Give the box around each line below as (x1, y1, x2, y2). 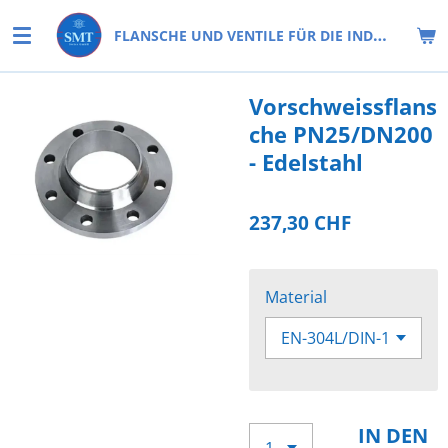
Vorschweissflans (249, 91, 437, 122)
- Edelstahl (249, 147, 363, 178)
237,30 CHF (249, 210, 351, 236)
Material (265, 286, 327, 308)
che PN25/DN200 (249, 119, 433, 150)
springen (9, 60, 77, 77)
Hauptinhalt (9, 36, 97, 53)
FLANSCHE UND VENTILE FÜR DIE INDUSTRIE (373, 24, 387, 46)
